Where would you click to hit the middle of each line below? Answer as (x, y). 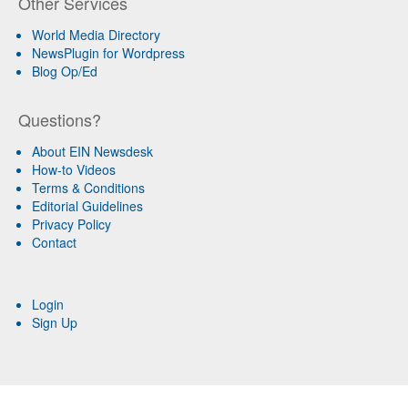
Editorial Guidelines (87, 205)
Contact (54, 242)
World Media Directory (96, 34)
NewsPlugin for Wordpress (108, 52)
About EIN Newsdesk (92, 151)
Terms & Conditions (88, 187)
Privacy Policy (71, 224)
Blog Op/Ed (65, 71)
